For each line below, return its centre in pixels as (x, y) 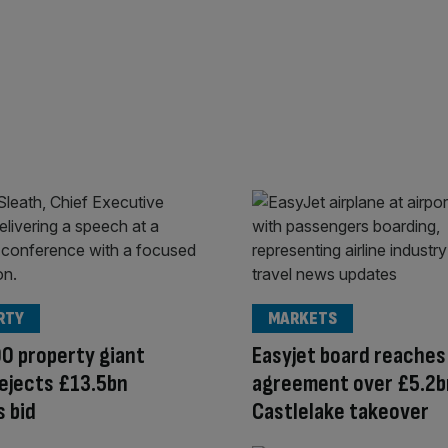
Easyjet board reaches (349, 355)
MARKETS (302, 318)
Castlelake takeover (340, 411)
